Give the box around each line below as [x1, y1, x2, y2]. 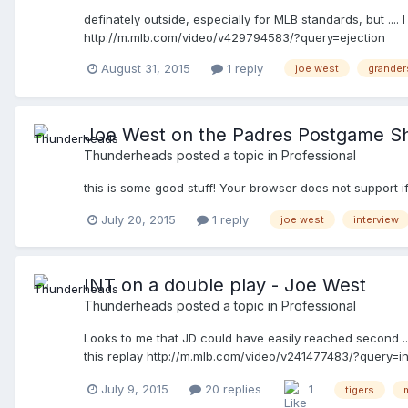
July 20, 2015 [101, 211, 176, 227]
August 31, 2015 [101, 60, 190, 76]
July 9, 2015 [101, 381, 168, 396]
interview [353, 213, 399, 227]
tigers [345, 382, 374, 396]
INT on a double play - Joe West [84, 274, 366, 297]
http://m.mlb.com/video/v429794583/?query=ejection [84, 29, 385, 45]
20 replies [201, 381, 261, 396]
